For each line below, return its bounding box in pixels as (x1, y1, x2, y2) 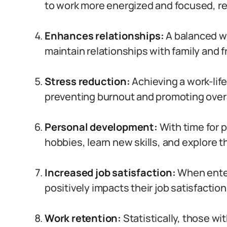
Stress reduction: (45, 74, 130, 88)
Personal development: (45, 120, 158, 134)
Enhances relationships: (45, 29, 164, 43)
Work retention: (45, 211, 121, 225)
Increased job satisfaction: (45, 166, 176, 179)
